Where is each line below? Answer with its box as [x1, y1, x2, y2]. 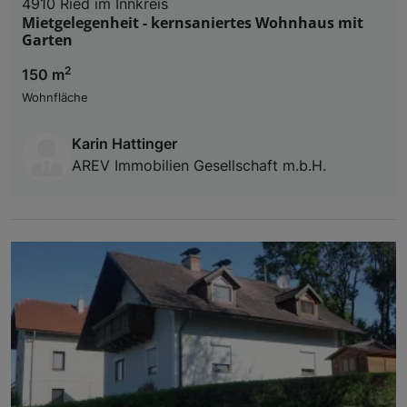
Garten [22, 29, 73, 50]
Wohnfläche [22, 90, 88, 104]
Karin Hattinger [72, 134, 177, 153]
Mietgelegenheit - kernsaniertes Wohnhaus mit [22, 12, 363, 33]
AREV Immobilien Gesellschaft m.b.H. [72, 155, 326, 174]
